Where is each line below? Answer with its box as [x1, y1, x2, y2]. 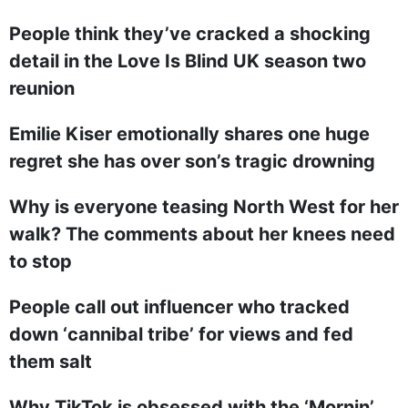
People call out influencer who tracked [9, 296, 350, 318]
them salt [9, 351, 92, 372]
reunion [9, 77, 75, 99]
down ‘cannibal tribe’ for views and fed [9, 323, 353, 345]
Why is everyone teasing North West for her [9, 196, 399, 218]
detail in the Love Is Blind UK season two [9, 50, 366, 72]
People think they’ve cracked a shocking [9, 23, 371, 45]
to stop [9, 250, 72, 272]
